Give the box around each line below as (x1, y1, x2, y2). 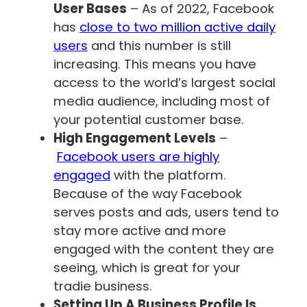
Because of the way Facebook (53, 185, 242, 203)
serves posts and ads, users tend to (53, 204, 279, 221)
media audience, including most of (53, 93, 270, 110)
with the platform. (110, 167, 226, 184)
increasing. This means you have (53, 56, 256, 73)
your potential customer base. (53, 111, 244, 129)
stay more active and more (53, 222, 226, 240)
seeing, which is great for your (53, 259, 241, 277)
